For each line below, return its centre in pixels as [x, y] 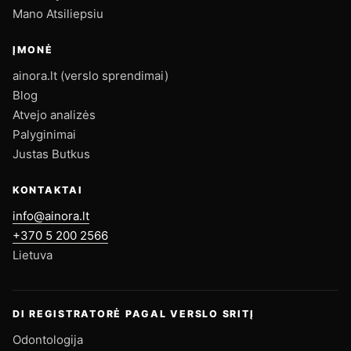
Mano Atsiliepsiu [58, 13]
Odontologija [48, 339]
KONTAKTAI [48, 190]
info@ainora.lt [51, 215]
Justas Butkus [51, 154]
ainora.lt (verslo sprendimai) [90, 75]
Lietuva [33, 255]
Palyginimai [44, 134]
